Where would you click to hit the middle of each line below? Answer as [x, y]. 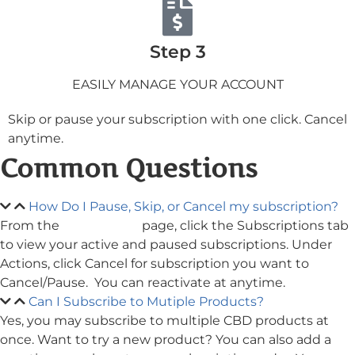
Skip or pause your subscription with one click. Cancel [177, 119]
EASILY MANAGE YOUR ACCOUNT [177, 84]
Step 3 [177, 52]
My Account [101, 225]
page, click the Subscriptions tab [244, 225]
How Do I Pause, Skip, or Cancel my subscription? [183, 206]
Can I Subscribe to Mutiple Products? [146, 301]
